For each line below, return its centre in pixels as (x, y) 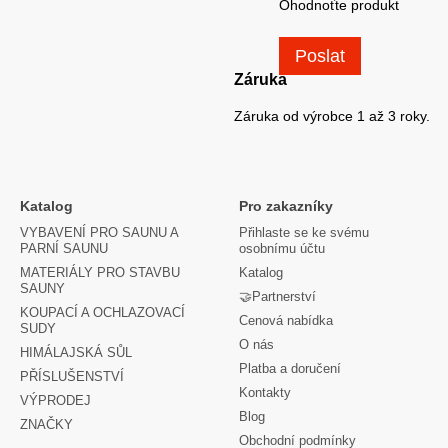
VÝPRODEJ (55, 400)
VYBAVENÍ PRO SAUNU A (99, 232)
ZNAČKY (46, 424)
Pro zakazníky (286, 206)
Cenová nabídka (286, 320)
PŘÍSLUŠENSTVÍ (72, 376)
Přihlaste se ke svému (304, 232)
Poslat (320, 56)
